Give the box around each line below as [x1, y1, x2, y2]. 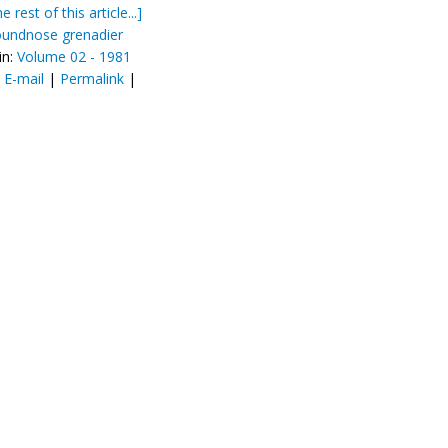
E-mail [4, 69, 44, 88]
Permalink [60, 69, 124, 88]
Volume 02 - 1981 [17, 47, 131, 66]
